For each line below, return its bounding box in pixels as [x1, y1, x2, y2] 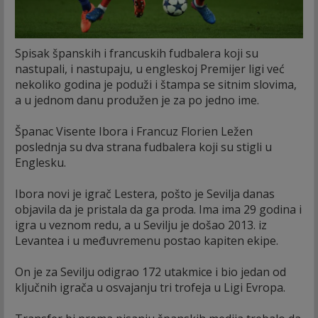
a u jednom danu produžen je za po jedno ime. [15, 92, 259, 108]
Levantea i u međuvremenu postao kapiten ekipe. [15, 232, 278, 248]
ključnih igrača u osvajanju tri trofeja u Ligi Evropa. [15, 279, 285, 295]
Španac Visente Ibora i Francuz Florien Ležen [15, 123, 253, 139]
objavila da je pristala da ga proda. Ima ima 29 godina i [15, 201, 302, 217]
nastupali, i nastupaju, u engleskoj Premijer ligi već [15, 60, 285, 77]
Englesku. [15, 154, 66, 170]
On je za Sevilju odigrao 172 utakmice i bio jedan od [15, 263, 286, 280]
